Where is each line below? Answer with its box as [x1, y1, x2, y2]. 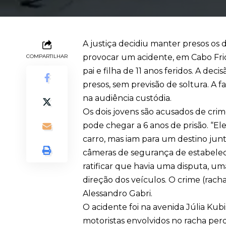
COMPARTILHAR [26, 53, 68, 60]
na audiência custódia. [83, 93, 172, 103]
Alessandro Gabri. [83, 189, 152, 199]
